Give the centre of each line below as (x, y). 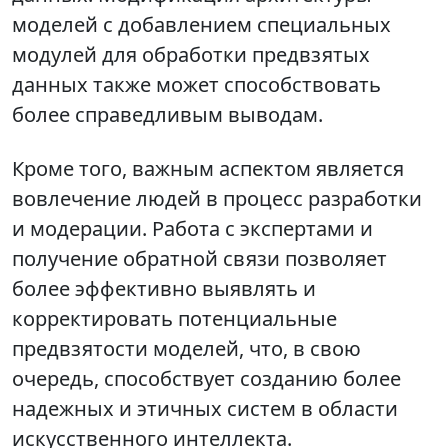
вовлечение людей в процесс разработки (217, 199)
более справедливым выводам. (167, 115)
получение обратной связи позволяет (199, 259)
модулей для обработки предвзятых (191, 55)
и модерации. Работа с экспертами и (192, 229)
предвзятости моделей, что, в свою (186, 349)
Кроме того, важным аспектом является (208, 169)
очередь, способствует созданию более (206, 379)
